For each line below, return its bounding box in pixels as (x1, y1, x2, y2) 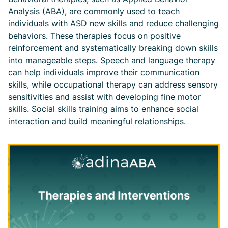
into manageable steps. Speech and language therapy (8, 55, 215, 66)
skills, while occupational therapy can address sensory (8, 79, 218, 90)
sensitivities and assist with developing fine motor (8, 92, 201, 102)
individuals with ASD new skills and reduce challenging (8, 18, 219, 29)
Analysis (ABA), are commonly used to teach (8, 6, 180, 17)
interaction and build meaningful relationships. (8, 116, 186, 127)
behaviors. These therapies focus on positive (8, 31, 181, 41)
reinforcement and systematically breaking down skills (8, 43, 218, 53)
